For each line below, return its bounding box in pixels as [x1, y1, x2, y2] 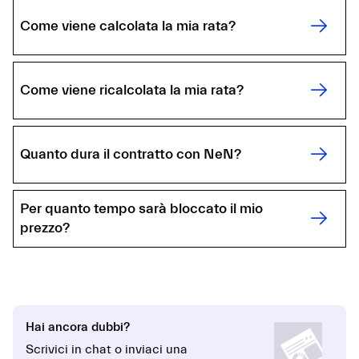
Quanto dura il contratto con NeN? [20, 146, 241, 163]
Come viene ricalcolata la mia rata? [20, 82, 244, 99]
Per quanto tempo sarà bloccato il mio [20, 200, 263, 218]
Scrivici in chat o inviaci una [26, 342, 188, 357]
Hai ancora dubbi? [26, 320, 130, 335]
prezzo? [20, 220, 70, 237]
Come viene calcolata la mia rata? [20, 18, 236, 35]
